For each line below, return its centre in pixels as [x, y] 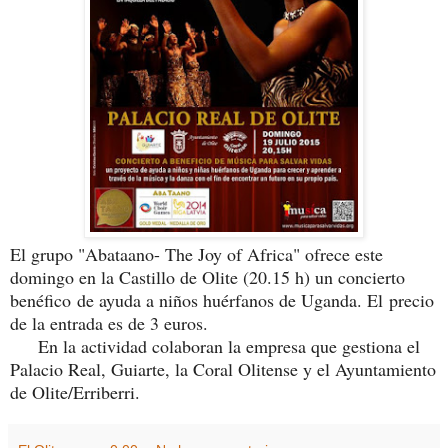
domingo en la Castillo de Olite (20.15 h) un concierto [207, 276]
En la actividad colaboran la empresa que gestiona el [215, 345]
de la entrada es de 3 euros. [109, 322]
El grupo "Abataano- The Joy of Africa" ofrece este [196, 253]
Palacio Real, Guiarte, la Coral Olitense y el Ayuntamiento [223, 368]
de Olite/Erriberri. [75, 391]
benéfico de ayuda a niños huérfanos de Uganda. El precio [222, 299]
